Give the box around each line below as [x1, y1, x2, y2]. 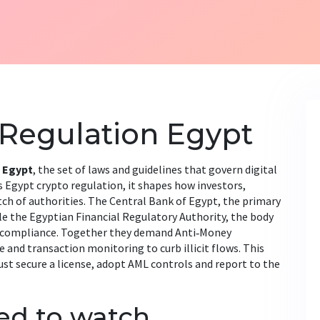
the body [231, 209, 274, 224]
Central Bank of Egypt [109, 194, 218, 208]
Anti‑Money [175, 225, 231, 239]
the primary [223, 194, 281, 208]
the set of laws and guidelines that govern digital [38, 162, 277, 176]
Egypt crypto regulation [5, 178, 123, 192]
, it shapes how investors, [123, 178, 246, 192]
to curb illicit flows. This [144, 241, 264, 255]
